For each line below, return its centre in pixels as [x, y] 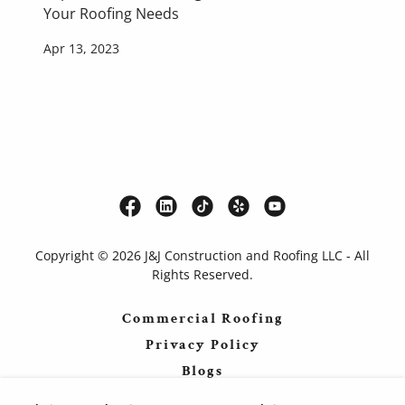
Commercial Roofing [202, 319]
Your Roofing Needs [111, 14]
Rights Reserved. [202, 275]
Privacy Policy [202, 345]
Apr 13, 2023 [81, 49]
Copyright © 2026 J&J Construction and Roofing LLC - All [202, 256]
